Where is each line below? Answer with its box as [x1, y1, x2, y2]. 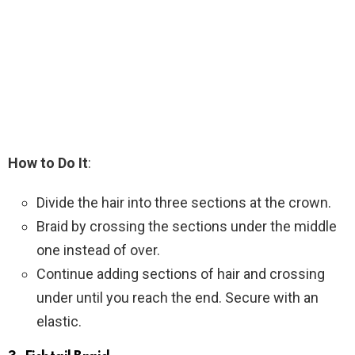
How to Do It [8, 154, 88, 171]
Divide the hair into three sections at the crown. [36, 193, 331, 211]
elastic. [36, 312, 82, 330]
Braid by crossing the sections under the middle [36, 217, 337, 235]
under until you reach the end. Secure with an [36, 288, 319, 306]
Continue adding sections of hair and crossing [36, 265, 325, 282]
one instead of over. [36, 241, 160, 258]
